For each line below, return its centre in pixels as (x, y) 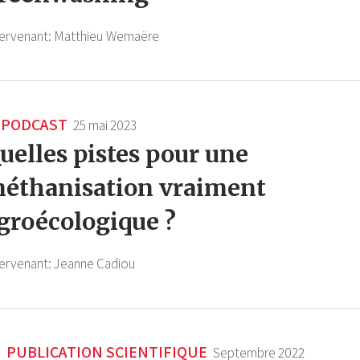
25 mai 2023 (105, 126)
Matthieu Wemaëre (106, 37)
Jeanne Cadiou (95, 264)
